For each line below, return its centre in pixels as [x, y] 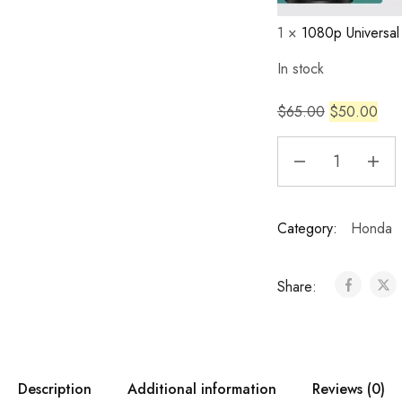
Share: [299, 287]
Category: [307, 228]
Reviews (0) [348, 389]
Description [54, 389]
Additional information [201, 389]
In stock [300, 69]
